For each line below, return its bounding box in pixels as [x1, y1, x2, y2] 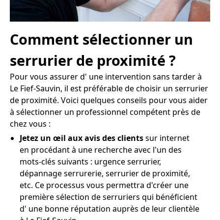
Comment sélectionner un [10, 29, 193, 49]
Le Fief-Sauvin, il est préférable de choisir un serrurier [10, 83, 208, 94]
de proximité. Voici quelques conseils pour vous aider [10, 95, 208, 106]
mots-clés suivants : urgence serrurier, [20, 156, 161, 167]
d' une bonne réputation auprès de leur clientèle [20, 203, 199, 215]
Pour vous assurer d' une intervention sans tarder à [10, 71, 202, 82]
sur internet [143, 133, 190, 144]
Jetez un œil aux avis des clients [20, 133, 143, 144]
